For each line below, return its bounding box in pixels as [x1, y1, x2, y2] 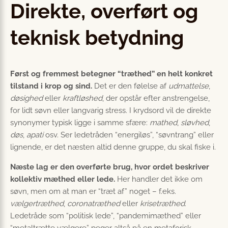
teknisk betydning [10, 25, 184, 50]
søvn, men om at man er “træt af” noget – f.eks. [10, 187, 176, 196]
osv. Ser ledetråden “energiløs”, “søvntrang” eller [43, 130, 214, 140]
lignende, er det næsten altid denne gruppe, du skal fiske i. [10, 142, 216, 152]
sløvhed [181, 118, 209, 128]
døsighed [10, 94, 43, 103]
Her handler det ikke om [115, 175, 203, 184]
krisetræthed [140, 199, 185, 209]
